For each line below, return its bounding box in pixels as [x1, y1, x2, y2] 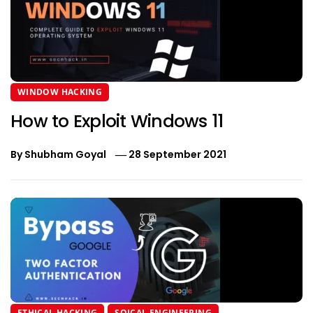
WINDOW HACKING [17, 86, 103, 99]
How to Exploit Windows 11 [10, 109, 224, 134]
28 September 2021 [129, 147, 227, 162]
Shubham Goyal [24, 147, 106, 162]
